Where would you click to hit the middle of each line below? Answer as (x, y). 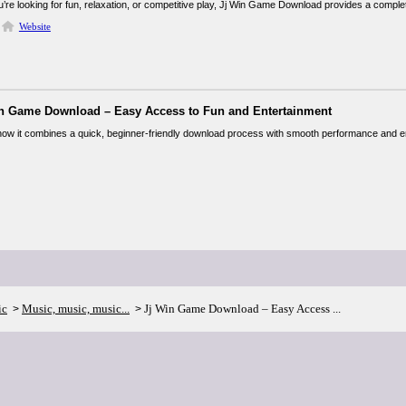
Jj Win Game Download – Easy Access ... (242, 309)
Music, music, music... (76, 309)
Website (34, 26)
